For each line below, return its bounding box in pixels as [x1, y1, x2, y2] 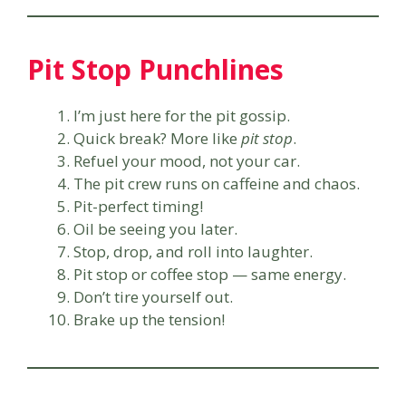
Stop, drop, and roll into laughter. [73, 240, 313, 262]
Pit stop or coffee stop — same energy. [73, 263, 346, 285]
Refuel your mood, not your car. [73, 150, 300, 171]
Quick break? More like [73, 127, 241, 149]
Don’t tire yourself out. [73, 285, 233, 307]
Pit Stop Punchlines [27, 50, 284, 88]
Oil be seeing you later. [73, 217, 237, 239]
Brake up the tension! [73, 308, 225, 330]
